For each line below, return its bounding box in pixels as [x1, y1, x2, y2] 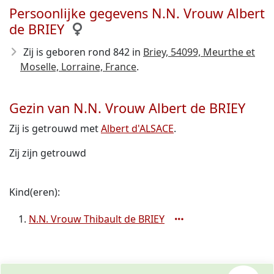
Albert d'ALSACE [101, 122, 174, 135]
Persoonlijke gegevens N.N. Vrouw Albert [9, 4, 265, 22]
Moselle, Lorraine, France [20, 60, 136, 73]
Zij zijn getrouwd [9, 146, 86, 160]
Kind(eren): [9, 185, 60, 199]
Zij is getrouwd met [9, 122, 101, 135]
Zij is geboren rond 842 [23, 45, 130, 59]
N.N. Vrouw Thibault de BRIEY [29, 212, 165, 226]
